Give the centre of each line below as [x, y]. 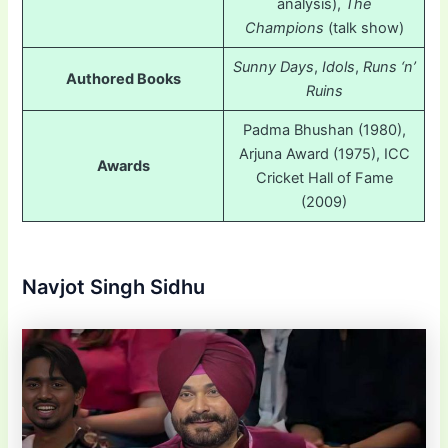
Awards [123, 166]
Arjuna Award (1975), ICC [324, 154]
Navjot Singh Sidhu [114, 286]
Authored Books [123, 79]
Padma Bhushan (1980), [324, 130]
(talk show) [363, 28]
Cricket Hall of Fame [324, 178]
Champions [284, 28]
